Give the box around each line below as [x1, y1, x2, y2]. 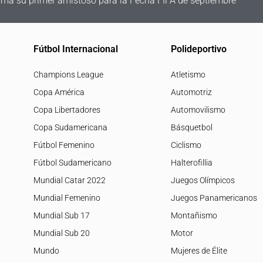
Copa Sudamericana [33, 122, 107, 132]
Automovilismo [170, 104, 225, 114]
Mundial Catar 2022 [33, 175, 106, 185]
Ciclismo [170, 140, 201, 150]
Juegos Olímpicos [170, 175, 235, 185]
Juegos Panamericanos [170, 193, 257, 203]
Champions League [33, 69, 103, 79]
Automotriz [170, 87, 212, 97]
